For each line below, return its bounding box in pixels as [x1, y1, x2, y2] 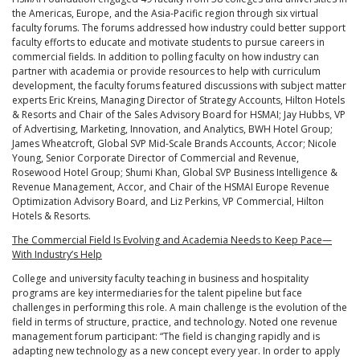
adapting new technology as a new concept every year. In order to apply [12, 344, 340, 358]
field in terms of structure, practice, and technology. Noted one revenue [12, 315, 337, 329]
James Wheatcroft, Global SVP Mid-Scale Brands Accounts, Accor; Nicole [12, 137, 337, 151]
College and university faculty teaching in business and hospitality [12, 272, 309, 286]
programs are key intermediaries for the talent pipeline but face [12, 286, 302, 301]
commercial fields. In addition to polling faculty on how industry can [12, 50, 319, 64]
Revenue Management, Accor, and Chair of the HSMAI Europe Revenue [12, 180, 329, 194]
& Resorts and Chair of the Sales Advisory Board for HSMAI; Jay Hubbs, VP [12, 108, 346, 122]
